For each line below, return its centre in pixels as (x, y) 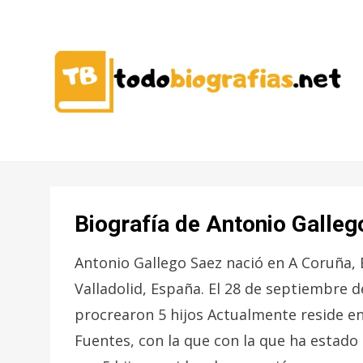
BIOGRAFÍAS (161, 196)
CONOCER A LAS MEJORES (141, 130)
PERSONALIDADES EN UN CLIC (152, 149)
